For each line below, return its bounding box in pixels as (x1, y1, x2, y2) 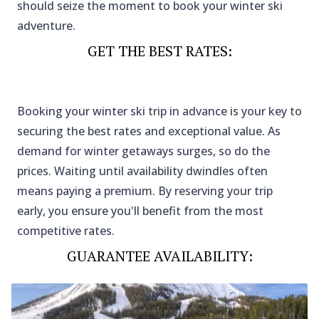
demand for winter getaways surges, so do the (17, 143, 270, 159)
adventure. (17, 18, 75, 34)
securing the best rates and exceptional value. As (17, 123, 281, 140)
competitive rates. (17, 223, 115, 239)
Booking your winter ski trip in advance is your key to (17, 103, 302, 120)
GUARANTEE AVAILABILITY (66, 246, 249, 266)
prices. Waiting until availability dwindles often (17, 163, 268, 179)
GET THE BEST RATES (87, 41, 228, 61)
